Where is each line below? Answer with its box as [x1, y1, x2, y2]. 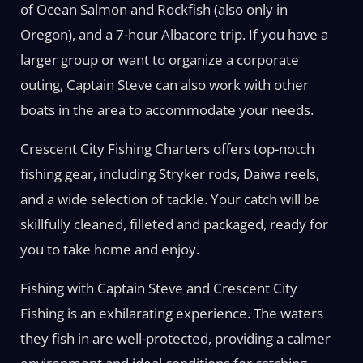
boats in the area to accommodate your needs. [19, 100, 314, 119]
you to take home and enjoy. [19, 240, 199, 258]
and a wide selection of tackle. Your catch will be [19, 190, 320, 208]
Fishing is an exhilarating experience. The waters [19, 304, 323, 322]
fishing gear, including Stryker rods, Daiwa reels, [19, 164, 319, 183]
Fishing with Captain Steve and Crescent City [19, 279, 297, 297]
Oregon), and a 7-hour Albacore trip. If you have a [19, 25, 328, 44]
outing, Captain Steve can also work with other [19, 75, 309, 94]
